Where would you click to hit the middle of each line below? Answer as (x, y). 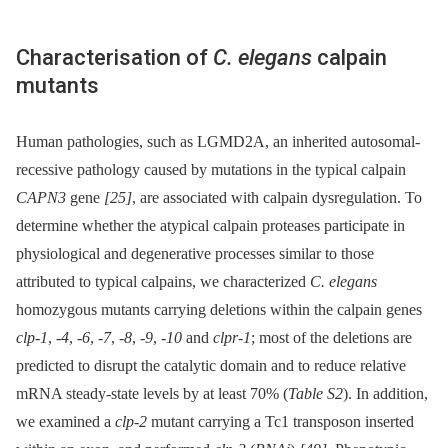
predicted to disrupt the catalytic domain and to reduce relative (211, 365)
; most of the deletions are (331, 337)
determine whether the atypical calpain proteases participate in (210, 225)
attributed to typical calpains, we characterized (163, 281)
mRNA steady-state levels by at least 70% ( (152, 393)
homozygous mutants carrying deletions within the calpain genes (219, 309)
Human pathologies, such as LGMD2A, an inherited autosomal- (218, 141)
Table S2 (315, 393)
